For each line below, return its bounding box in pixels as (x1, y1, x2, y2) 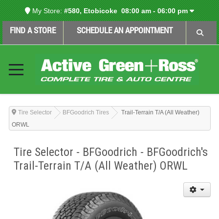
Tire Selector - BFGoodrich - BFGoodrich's (13, 145, 208, 159)
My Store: (30, 7, 62, 15)
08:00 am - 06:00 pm (119, 7, 190, 15)
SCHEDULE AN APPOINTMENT (77, 24, 173, 36)
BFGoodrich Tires (62, 109, 109, 116)
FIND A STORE (10, 24, 56, 36)
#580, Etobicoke (64, 7, 119, 15)
